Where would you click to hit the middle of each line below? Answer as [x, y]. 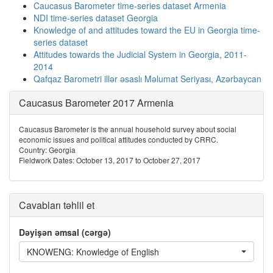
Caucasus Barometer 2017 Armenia [96, 103]
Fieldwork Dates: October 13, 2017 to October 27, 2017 [110, 160]
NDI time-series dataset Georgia [96, 18]
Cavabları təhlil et [57, 205]
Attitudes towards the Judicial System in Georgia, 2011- [140, 54]
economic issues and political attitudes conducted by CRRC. [119, 139]
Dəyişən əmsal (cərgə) [65, 232]
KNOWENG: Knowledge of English [93, 252]
